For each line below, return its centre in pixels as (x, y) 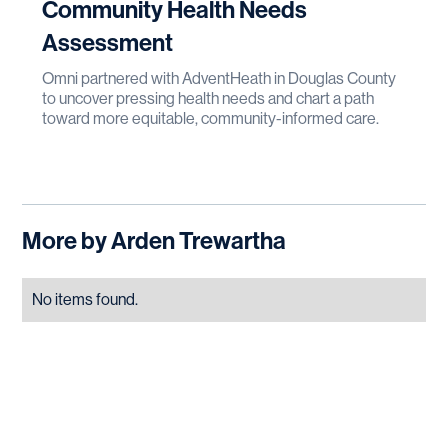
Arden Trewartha (199, 240)
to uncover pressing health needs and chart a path (208, 98)
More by (65, 240)
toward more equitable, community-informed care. (211, 118)
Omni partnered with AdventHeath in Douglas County (219, 78)
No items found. (85, 299)
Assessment (108, 42)
